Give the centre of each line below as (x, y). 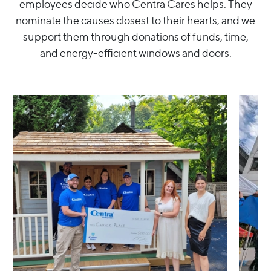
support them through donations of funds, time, (135, 37)
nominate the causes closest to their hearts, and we (135, 21)
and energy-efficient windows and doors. (135, 53)
